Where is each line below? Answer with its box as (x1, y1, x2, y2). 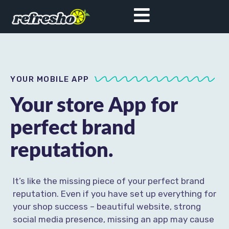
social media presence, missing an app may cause (13, 214, 214, 224)
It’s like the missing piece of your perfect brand (13, 176, 204, 186)
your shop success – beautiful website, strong (13, 201, 201, 212)
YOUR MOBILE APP (10, 74, 89, 84)
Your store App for (10, 96, 177, 116)
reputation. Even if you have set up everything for (13, 189, 216, 199)
